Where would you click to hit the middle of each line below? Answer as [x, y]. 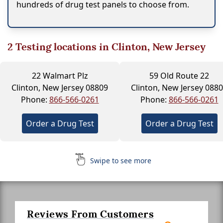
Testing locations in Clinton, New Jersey [109, 47]
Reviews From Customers [90, 214]
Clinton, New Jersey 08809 [60, 87]
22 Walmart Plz [60, 75]
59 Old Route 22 [179, 75]
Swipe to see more [119, 160]
